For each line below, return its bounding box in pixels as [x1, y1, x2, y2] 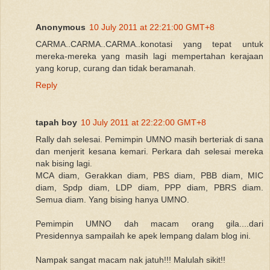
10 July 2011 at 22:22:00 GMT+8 [81, 117, 206, 127]
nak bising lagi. [36, 158, 92, 168]
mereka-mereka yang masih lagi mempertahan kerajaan [36, 51, 263, 61]
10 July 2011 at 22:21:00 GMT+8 [89, 22, 215, 32]
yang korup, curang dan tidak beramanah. [36, 63, 196, 73]
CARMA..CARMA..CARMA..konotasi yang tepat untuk [36, 39, 263, 49]
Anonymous [36, 22, 86, 32]
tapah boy [36, 117, 77, 127]
